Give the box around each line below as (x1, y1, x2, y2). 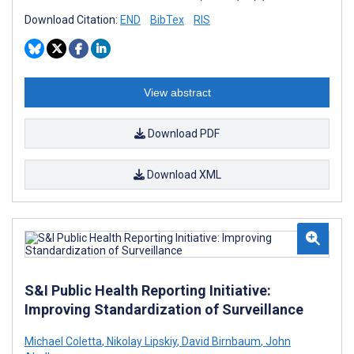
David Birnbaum (179, 334, 261, 348)
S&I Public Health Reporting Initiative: (24, 281, 271, 299)
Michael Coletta (24, 334, 102, 348)
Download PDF (145, 126, 220, 140)
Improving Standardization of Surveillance (24, 300, 303, 318)
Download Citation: (24, 13, 120, 26)
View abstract (143, 85, 211, 99)
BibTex (150, 13, 184, 26)
